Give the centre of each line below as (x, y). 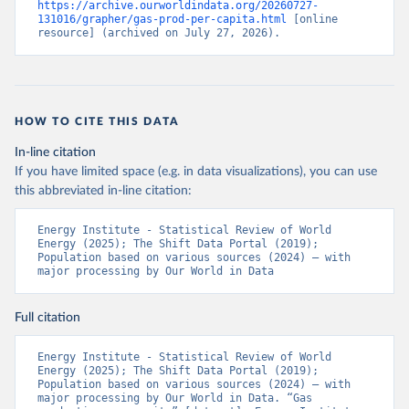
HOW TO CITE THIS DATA (97, 121)
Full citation (47, 318)
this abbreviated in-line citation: (103, 191)
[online (312, 19)
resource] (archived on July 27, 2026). (159, 33)
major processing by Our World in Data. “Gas (175, 398)
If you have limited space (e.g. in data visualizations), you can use (196, 172)
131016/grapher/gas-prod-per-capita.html (162, 19)
